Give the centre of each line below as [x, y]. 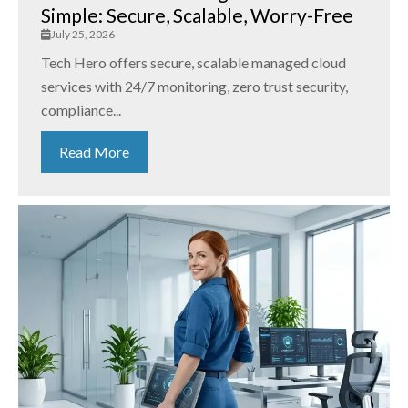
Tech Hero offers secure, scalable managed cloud [194, 63]
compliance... [81, 110]
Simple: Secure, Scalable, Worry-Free [197, 15]
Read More [94, 152]
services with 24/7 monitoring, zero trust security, [194, 87]
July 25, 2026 [83, 35]
